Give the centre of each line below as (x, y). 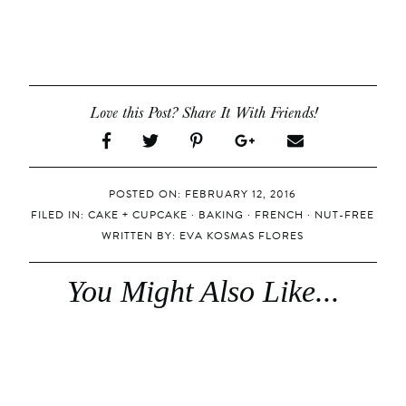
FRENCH (280, 215)
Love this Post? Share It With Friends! (203, 112)
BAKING (222, 215)
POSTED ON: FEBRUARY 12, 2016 (203, 194)
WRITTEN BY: (141, 236)
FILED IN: (60, 215)
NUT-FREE (345, 215)
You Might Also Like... (203, 292)
